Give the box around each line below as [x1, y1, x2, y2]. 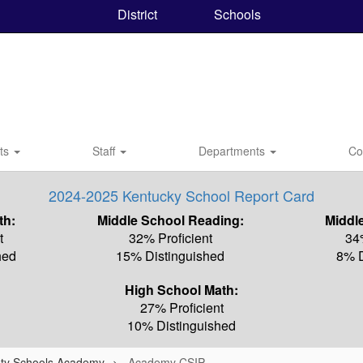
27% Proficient [139, 298, 224, 317]
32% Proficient [128, 228, 212, 247]
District [113, 4, 157, 23]
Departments [199, 143, 268, 159]
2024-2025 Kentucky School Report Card [49, 185, 314, 206]
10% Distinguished [127, 316, 236, 335]
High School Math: [125, 280, 238, 299]
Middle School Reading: [96, 211, 244, 229]
